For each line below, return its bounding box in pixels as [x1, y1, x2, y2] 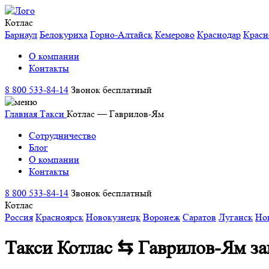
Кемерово [155, 29, 195, 40]
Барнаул [5, 29, 37, 40]
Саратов [183, 211, 216, 223]
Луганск [219, 211, 253, 223]
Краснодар [197, 29, 241, 40]
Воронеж [143, 211, 180, 223]
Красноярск [35, 211, 83, 223]
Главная [5, 108, 37, 119]
